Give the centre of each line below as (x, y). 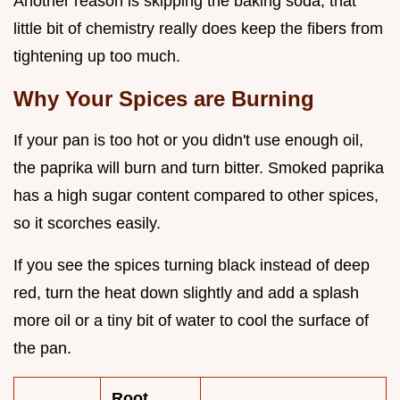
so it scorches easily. (87, 224)
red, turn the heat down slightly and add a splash (186, 293)
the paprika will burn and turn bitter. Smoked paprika (199, 168)
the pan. (42, 349)
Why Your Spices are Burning (164, 99)
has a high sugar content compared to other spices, (196, 196)
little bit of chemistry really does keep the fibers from (198, 29)
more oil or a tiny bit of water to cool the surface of (191, 321)
